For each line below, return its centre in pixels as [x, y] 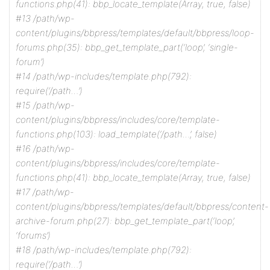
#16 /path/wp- [45, 149]
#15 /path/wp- [45, 105]
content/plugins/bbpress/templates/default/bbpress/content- [142, 206]
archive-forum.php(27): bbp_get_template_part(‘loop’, [125, 221]
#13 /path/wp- [45, 18]
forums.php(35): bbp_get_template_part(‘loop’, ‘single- [127, 47]
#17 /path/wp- [45, 192]
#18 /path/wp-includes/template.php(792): [104, 250]
